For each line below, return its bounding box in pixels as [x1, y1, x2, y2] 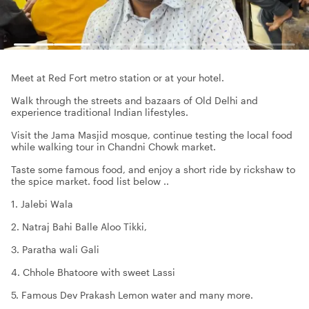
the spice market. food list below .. [11, 175, 169, 187]
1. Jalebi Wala [11, 198, 73, 210]
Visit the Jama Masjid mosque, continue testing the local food [11, 129, 292, 141]
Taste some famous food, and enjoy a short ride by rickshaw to [11, 163, 295, 175]
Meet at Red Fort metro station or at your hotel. [11, 72, 224, 83]
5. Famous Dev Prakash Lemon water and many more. [11, 289, 253, 301]
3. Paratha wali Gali [11, 243, 99, 255]
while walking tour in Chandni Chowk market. [11, 141, 216, 152]
